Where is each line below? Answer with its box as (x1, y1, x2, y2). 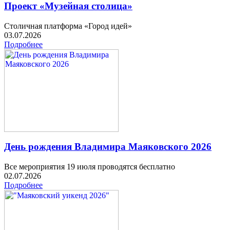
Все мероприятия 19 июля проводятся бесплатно (4, 162, 177, 171)
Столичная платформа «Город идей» (4, 21, 132, 30)
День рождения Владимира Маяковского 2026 (4, 141, 212, 152)
